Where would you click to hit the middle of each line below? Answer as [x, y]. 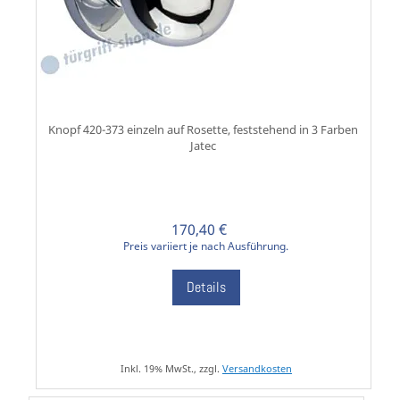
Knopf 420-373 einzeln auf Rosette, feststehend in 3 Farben [203, 130]
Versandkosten [257, 369]
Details [206, 287]
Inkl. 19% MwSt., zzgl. [171, 369]
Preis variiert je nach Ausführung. [206, 246]
